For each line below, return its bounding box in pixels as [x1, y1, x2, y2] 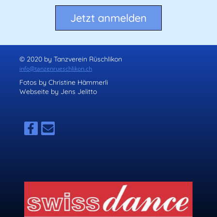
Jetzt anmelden [70, 11, 147, 25]
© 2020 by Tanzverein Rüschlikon [19, 55, 122, 64]
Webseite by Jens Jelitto [19, 87, 97, 96]
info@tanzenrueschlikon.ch [19, 64, 92, 73]
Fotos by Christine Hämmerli [19, 78, 108, 87]
